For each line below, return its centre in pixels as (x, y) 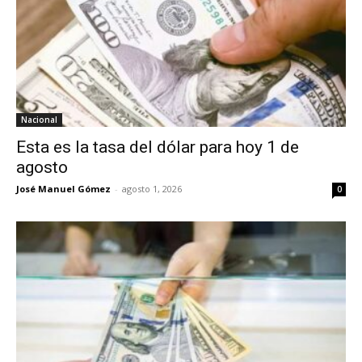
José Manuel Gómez (63, 189)
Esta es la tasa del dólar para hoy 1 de (158, 147)
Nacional (39, 120)
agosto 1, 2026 (152, 189)
